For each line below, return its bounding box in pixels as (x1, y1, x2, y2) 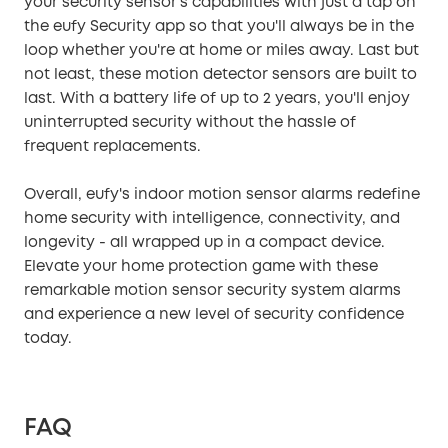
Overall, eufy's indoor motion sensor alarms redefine (24, 187, 420, 202)
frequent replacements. (24, 139, 201, 154)
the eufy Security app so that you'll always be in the (24, 19, 414, 34)
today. (24, 331, 72, 346)
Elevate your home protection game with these (24, 259, 378, 274)
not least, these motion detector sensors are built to (24, 67, 417, 82)
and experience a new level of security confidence (24, 307, 404, 322)
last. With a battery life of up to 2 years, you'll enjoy (24, 91, 410, 106)
